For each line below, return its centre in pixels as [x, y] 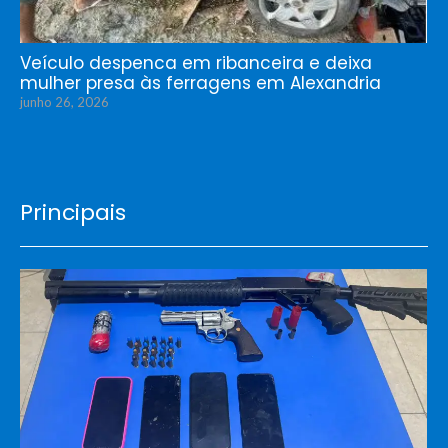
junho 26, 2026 [64, 101]
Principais [73, 212]
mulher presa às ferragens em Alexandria [200, 82]
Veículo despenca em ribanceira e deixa [196, 62]
